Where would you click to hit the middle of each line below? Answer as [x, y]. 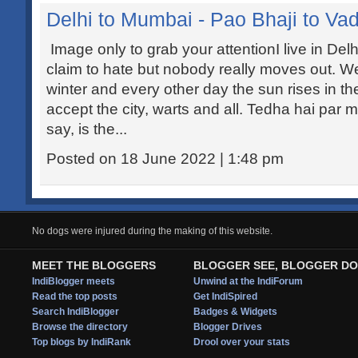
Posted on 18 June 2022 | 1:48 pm [165, 159]
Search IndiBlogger [76, 312]
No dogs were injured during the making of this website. [152, 231]
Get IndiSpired [225, 296]
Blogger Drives [228, 327]
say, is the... [87, 129]
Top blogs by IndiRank [82, 342]
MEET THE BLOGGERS [94, 265]
